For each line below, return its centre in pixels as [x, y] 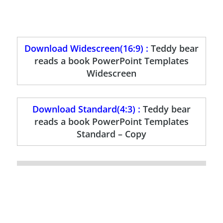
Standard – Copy [111, 134]
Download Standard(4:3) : [87, 109]
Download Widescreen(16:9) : [87, 49]
